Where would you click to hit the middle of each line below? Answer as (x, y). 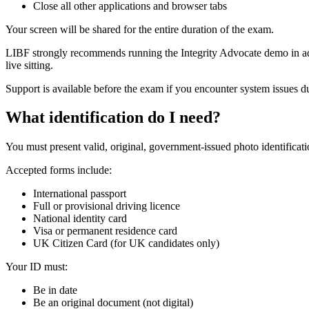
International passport (80, 194)
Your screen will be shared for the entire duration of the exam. (140, 29)
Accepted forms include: (59, 170)
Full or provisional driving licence (107, 206)
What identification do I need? (113, 118)
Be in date (55, 290)
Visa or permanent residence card (105, 231)
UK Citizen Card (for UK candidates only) (126, 243)
